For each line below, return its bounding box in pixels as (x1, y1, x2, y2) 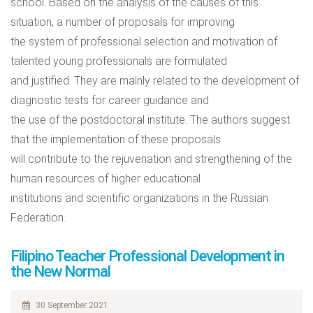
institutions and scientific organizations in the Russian (10, 191, 268, 205)
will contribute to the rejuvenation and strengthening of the (10, 152, 292, 166)
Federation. (10, 211, 66, 224)
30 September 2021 (31, 300, 109, 310)
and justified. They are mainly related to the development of (10, 74, 299, 87)
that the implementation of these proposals (10, 133, 221, 146)
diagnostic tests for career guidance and (10, 94, 209, 107)
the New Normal (10, 263, 110, 280)
